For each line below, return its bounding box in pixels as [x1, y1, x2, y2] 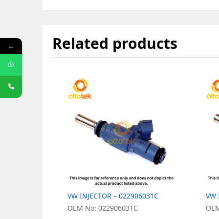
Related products [52, 33, 177, 54]
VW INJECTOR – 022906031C [67, 191, 158, 201]
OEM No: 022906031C [67, 203, 138, 213]
